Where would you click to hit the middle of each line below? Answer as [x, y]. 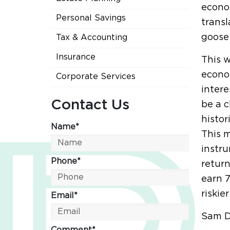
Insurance [76, 57]
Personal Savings [91, 18]
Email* [64, 196]
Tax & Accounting [92, 37]
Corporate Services [96, 76]
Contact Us [90, 105]
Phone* [66, 161]
